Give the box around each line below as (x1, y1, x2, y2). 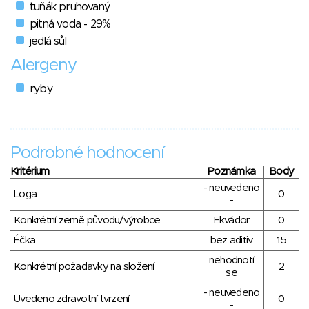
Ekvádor (213, 215, 250, 226)
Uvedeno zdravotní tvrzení (14, 294, 130, 305)
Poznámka (208, 166, 255, 177)
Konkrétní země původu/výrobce (14, 215, 161, 226)
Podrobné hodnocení (10, 145, 164, 162)
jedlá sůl (30, 36, 66, 48)
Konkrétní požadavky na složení (14, 261, 154, 272)
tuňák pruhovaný (30, 1, 110, 13)
